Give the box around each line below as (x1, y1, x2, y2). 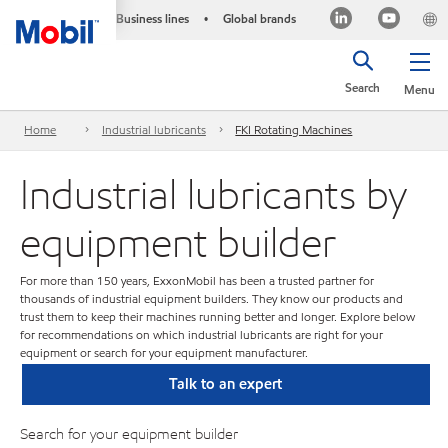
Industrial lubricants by (20, 166, 407, 220)
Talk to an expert (169, 373, 283, 394)
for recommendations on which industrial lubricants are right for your (20, 326, 383, 343)
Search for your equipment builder (20, 423, 238, 444)
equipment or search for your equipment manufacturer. (20, 344, 308, 361)
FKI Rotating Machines (235, 121, 353, 139)
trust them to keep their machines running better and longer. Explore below (20, 308, 415, 325)
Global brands (222, 10, 296, 27)
